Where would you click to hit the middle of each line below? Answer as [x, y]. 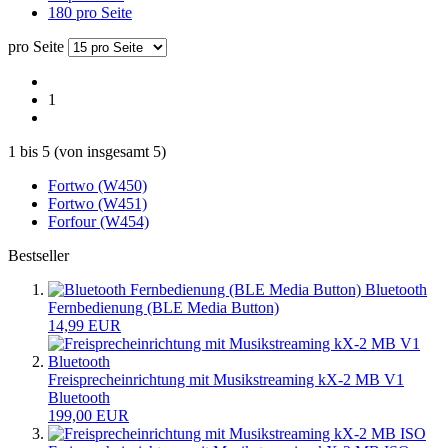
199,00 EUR [88, 415]
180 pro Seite [90, 12]
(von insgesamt [101, 151]
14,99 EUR [84, 325]
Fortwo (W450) [97, 185]
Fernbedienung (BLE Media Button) [163, 307]
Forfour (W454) [98, 221]
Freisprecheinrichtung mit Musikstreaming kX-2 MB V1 [226, 379]
